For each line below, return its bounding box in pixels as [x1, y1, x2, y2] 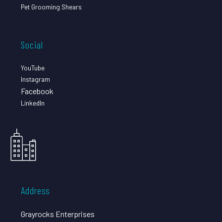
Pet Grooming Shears [21, 2, 82, 11]
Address [21, 184, 50, 196]
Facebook [21, 86, 54, 96]
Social [21, 38, 43, 51]
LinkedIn [21, 98, 45, 107]
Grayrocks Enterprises [21, 209, 95, 219]
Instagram [21, 74, 50, 83]
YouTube [21, 63, 45, 72]
